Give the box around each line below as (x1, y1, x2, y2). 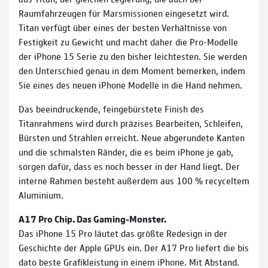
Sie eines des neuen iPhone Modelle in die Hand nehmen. (19, 78, 242, 91)
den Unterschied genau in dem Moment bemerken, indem (19, 63, 245, 77)
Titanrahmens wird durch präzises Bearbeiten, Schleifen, (19, 116, 243, 129)
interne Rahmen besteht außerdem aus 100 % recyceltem (19, 173, 249, 187)
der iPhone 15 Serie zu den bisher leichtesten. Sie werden (19, 49, 247, 62)
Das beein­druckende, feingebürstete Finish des (19, 102, 204, 115)
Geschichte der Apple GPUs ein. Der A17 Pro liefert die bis (19, 240, 249, 254)
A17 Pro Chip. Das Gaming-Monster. (19, 212, 166, 225)
